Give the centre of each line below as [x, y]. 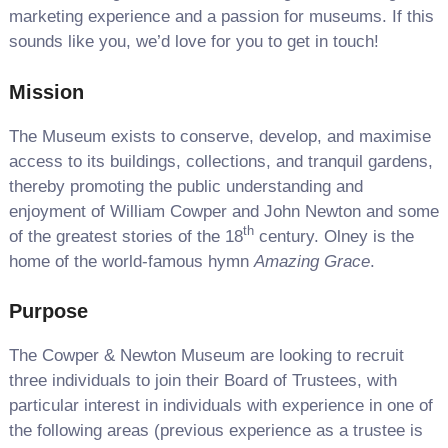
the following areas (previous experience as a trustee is [215, 430]
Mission [46, 91]
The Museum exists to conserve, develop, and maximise [219, 136]
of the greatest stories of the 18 [125, 236]
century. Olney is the [333, 236]
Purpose [48, 311]
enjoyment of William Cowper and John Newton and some [223, 211]
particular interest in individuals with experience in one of [220, 405]
